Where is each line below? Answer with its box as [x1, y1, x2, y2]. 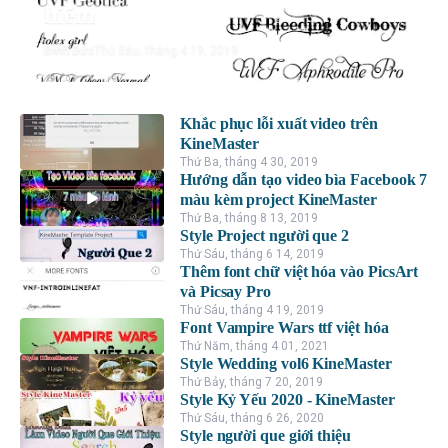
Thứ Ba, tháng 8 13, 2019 [180, 210, 318, 225]
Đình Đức [44, 42, 94, 57]
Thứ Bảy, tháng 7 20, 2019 [180, 374, 323, 389]
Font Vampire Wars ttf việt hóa [180, 318, 389, 336]
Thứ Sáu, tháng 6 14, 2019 [180, 246, 324, 261]
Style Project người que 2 [180, 226, 349, 244]
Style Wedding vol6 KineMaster [180, 354, 392, 372]
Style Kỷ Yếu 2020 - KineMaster [180, 390, 396, 408]
